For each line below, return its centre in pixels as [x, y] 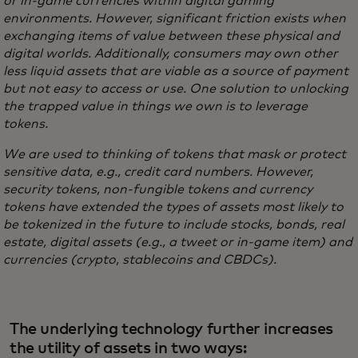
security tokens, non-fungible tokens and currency [158, 190]
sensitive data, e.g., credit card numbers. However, [158, 172]
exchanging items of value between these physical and [171, 36]
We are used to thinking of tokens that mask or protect [175, 155]
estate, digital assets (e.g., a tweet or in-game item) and [178, 243]
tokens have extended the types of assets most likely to [173, 207]
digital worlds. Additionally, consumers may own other [171, 54]
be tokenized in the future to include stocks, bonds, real [174, 225]
